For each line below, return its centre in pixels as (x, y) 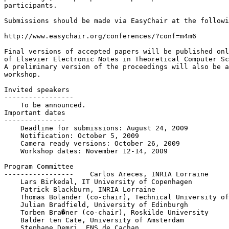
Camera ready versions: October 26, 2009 (92, 143)
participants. (31, 5)
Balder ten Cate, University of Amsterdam (94, 220)
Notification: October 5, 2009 (72, 135)
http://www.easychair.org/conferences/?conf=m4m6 (100, 36)
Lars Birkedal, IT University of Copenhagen (98, 181)
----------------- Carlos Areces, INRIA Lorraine (106, 174)
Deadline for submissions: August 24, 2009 (96, 128)
